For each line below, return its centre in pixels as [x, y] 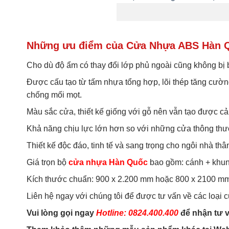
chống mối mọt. [54, 95]
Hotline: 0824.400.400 [137, 213]
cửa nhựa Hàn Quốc [108, 162]
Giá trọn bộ [48, 162]
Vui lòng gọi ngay [61, 213]
